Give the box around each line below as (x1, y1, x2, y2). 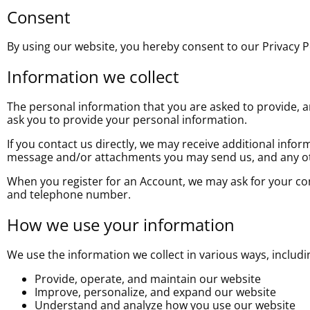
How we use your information (7, 213, 235, 237)
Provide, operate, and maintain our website (35, 271, 261, 287)
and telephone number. (7, 187, 131, 203)
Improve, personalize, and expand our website (35, 284, 276, 300)
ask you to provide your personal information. (7, 112, 247, 128)
